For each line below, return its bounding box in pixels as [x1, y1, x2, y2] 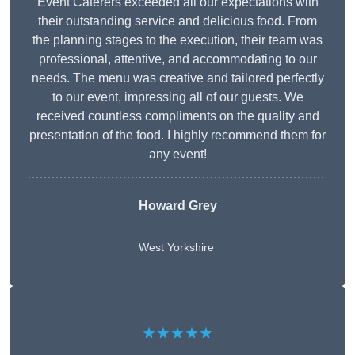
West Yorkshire [138, 241, 214, 254]
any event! [148, 147, 207, 162]
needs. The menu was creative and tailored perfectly [31, 71, 324, 86]
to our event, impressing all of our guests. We [52, 90, 303, 105]
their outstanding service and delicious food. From [38, 14, 317, 29]
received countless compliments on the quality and [36, 109, 319, 124]
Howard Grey [138, 199, 217, 213]
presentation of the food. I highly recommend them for [29, 128, 326, 143]
